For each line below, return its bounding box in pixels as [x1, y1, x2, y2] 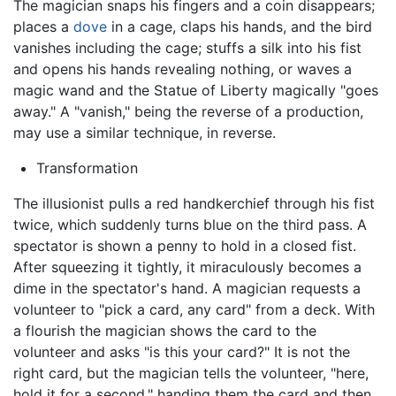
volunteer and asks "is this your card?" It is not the [13, 342, 350, 361]
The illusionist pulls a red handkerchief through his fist [13, 194, 375, 212]
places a [13, 17, 73, 35]
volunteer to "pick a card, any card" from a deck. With [13, 300, 375, 318]
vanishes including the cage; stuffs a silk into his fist [13, 38, 362, 57]
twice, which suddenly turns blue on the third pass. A [13, 215, 367, 233]
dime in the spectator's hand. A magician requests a [13, 278, 361, 297]
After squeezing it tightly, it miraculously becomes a [13, 257, 362, 276]
